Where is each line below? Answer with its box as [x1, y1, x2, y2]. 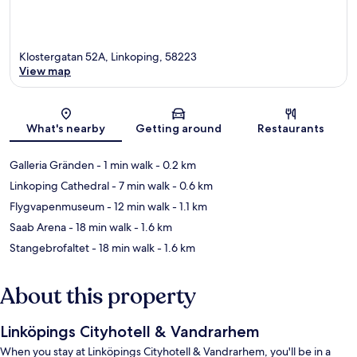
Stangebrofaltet [10, 241, 89, 256]
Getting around [135, 121, 222, 136]
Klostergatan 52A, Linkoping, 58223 [19, 49, 197, 65]
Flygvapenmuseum [10, 199, 104, 214]
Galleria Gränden [10, 158, 94, 173]
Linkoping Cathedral [10, 178, 109, 194]
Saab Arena [10, 220, 66, 235]
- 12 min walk [104, 199, 170, 214]
